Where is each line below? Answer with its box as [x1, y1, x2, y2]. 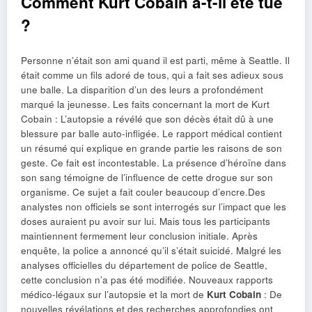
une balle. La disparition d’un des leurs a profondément [21, 82, 263, 96]
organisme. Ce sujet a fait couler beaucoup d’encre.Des [21, 185, 265, 198]
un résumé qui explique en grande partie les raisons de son [21, 141, 282, 155]
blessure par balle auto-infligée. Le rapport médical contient [21, 126, 282, 140]
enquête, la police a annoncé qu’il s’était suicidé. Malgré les [21, 243, 281, 257]
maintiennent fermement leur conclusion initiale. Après [21, 228, 258, 242]
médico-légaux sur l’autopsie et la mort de [21, 287, 207, 301]
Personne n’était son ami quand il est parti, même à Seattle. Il [21, 53, 290, 67]
